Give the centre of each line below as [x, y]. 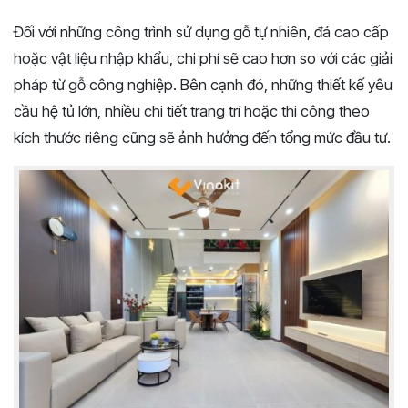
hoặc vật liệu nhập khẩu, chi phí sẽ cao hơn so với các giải [203, 59]
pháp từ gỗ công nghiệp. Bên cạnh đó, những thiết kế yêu [203, 85]
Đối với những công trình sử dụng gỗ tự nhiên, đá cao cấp [201, 32]
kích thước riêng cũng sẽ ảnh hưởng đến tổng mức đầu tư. [202, 138]
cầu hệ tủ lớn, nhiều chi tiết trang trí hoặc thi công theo [192, 112]
